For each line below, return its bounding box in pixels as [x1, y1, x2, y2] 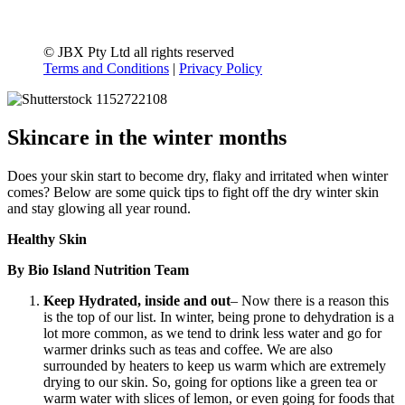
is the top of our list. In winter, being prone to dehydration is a [43, 309, 394, 325]
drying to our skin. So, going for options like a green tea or [43, 374, 377, 391]
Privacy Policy [179, 61, 262, 77]
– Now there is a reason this [231, 293, 389, 309]
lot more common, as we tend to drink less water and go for [43, 325, 381, 342]
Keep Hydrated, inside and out [43, 293, 231, 309]
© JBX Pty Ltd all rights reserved [43, 44, 234, 61]
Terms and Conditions [43, 61, 169, 77]
